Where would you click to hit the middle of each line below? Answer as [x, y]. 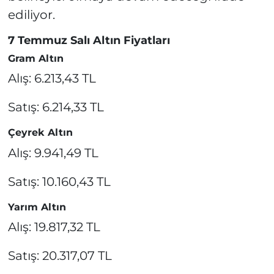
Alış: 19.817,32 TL [54, 227]
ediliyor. [31, 15]
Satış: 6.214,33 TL [56, 107]
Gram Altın [35, 58]
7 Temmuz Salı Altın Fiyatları [89, 41]
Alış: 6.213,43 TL [52, 79]
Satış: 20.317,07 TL [60, 256]
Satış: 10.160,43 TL [59, 181]
